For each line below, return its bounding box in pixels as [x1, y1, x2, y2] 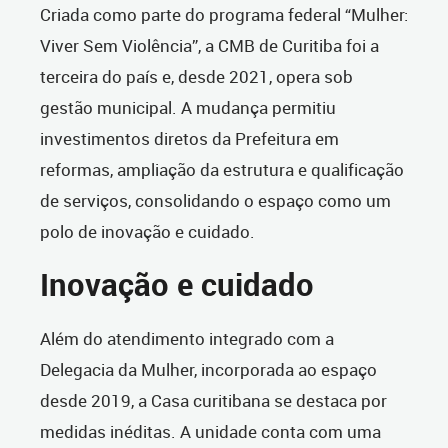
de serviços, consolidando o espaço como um [40, 189, 391, 213]
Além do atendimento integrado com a [40, 327, 334, 351]
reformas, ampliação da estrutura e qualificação [40, 158, 404, 182]
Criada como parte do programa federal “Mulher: [40, 3, 408, 27]
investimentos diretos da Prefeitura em [40, 127, 339, 151]
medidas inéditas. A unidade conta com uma [40, 420, 381, 444]
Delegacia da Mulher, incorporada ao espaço [40, 358, 377, 382]
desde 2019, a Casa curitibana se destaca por [40, 389, 387, 413]
